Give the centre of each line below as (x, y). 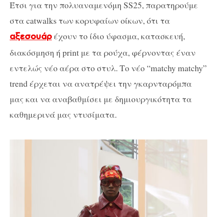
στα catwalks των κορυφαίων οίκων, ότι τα (90, 21)
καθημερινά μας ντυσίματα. (63, 115)
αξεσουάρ (31, 37)
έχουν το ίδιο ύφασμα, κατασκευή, (118, 36)
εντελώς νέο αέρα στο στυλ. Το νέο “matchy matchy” (108, 68)
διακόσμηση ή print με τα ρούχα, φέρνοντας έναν (103, 53)
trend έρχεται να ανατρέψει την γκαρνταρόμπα (101, 84)
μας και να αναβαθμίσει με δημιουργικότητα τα (101, 99)
